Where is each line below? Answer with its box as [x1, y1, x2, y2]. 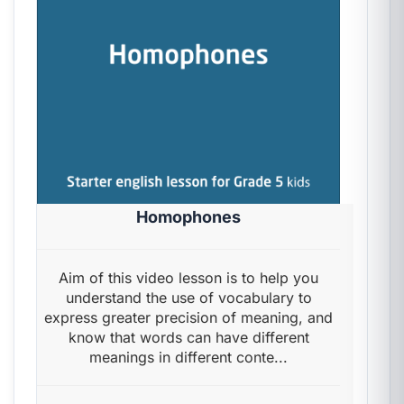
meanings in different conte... [89, 348, 288, 366]
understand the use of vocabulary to [65, 289, 312, 307]
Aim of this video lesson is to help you [59, 269, 318, 287]
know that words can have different [68, 328, 309, 346]
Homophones [136, 207, 241, 226]
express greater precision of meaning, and [44, 308, 333, 326]
